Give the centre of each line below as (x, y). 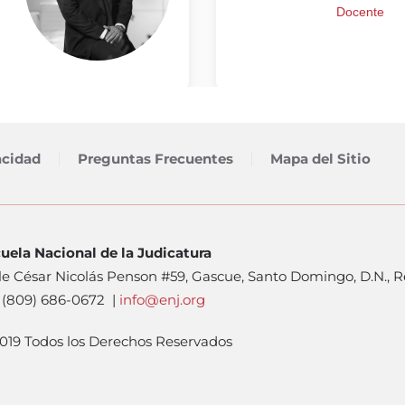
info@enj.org (162, 300)
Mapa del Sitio (320, 159)
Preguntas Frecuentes (155, 159)
